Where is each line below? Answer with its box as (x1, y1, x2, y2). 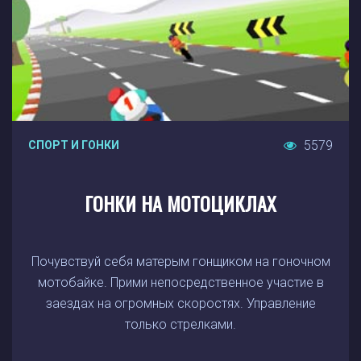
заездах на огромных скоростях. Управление (45, 296, 316, 311)
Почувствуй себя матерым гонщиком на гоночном (31, 254, 330, 269)
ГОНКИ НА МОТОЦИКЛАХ (85, 189, 276, 218)
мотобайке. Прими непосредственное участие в (37, 275, 324, 290)
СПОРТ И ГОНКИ (28, 139, 119, 151)
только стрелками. (125, 317, 236, 332)
